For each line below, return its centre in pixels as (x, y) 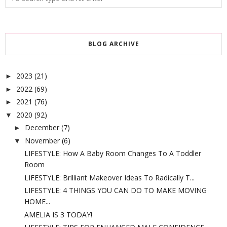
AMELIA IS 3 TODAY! (58, 214)
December (42, 128)
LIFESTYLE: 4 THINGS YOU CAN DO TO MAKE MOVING (115, 191)
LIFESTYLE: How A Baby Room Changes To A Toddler (112, 154)
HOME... (37, 202)
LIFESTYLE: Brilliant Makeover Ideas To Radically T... (109, 177)
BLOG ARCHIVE (113, 44)
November (42, 140)
